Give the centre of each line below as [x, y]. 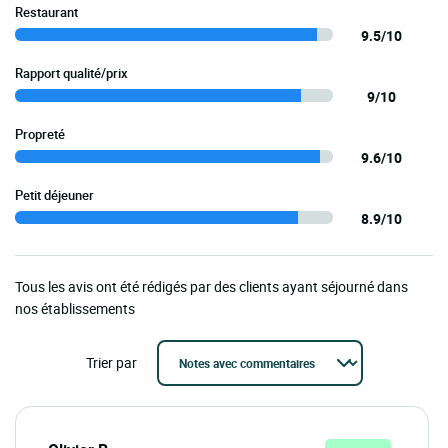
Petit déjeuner [54, 194]
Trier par [111, 362]
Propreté [40, 133]
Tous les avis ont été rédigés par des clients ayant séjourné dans [211, 286]
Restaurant [46, 11]
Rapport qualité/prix [71, 72]
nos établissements [75, 308]
